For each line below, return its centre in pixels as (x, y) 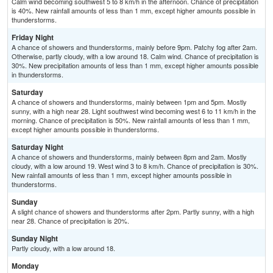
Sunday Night (35, 239)
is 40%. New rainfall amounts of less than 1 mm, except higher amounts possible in (133, 11)
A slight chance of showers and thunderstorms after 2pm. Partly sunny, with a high (133, 212)
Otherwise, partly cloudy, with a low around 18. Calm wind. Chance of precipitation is (135, 56)
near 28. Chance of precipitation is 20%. (70, 221)
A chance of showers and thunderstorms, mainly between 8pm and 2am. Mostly (129, 157)
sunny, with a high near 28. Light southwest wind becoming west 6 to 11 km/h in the (134, 111)
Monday (25, 266)
